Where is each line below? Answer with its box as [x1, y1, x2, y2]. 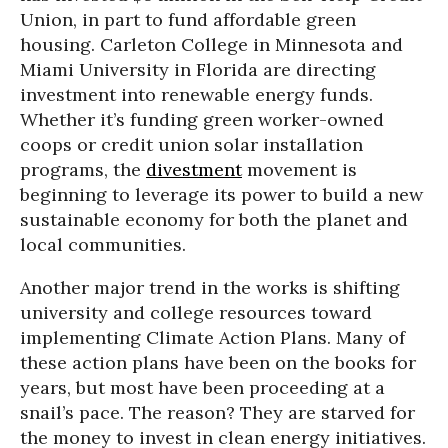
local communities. [20, 233, 186, 257]
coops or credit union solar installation [20, 133, 363, 157]
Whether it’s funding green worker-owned [20, 108, 384, 132]
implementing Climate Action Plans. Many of [20, 326, 405, 350]
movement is [242, 158, 357, 182]
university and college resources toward [20, 301, 372, 325]
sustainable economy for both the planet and [20, 208, 408, 232]
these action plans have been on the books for [20, 351, 416, 375]
